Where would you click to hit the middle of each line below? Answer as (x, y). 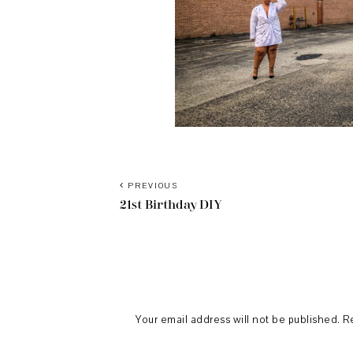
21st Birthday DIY (171, 205)
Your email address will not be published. (238, 320)
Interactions (126, 291)
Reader (96, 258)
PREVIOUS (152, 186)
